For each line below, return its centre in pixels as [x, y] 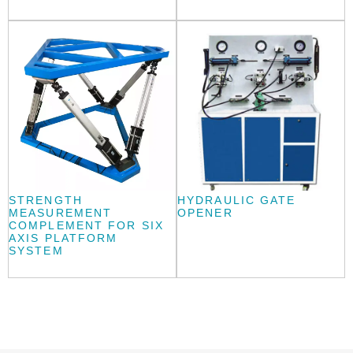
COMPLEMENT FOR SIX [86, 226]
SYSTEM [36, 251]
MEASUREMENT [61, 213]
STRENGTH [46, 201]
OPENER [205, 213]
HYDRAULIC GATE [237, 201]
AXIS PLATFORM [63, 238]
